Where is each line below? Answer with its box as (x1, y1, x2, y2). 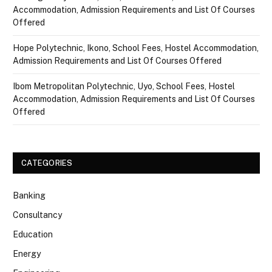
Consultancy (13, 210, 62, 220)
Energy (13, 249, 41, 259)
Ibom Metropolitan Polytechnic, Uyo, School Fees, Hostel (13, 81, 235, 92)
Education (13, 229, 53, 240)
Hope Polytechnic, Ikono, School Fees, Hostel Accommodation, (13, 43, 259, 53)
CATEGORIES (21, 158, 73, 168)
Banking (13, 191, 46, 201)
